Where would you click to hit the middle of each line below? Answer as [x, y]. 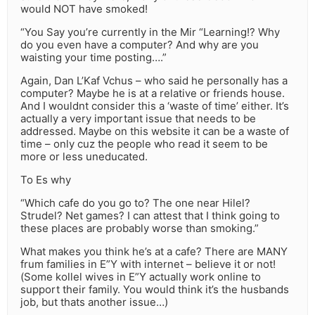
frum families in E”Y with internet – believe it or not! [148, 264]
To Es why [46, 180]
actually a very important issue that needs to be [138, 119]
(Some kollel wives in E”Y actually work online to [141, 277]
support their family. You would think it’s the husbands [155, 290]
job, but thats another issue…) [94, 302]
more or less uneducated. [84, 157]
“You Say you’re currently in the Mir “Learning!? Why [150, 32]
